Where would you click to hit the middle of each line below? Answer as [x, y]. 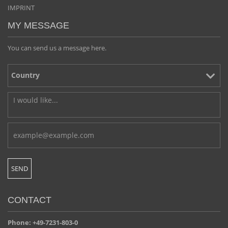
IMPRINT [21, 7]
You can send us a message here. [57, 48]
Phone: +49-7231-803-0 [43, 222]
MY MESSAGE [38, 25]
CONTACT [30, 200]
